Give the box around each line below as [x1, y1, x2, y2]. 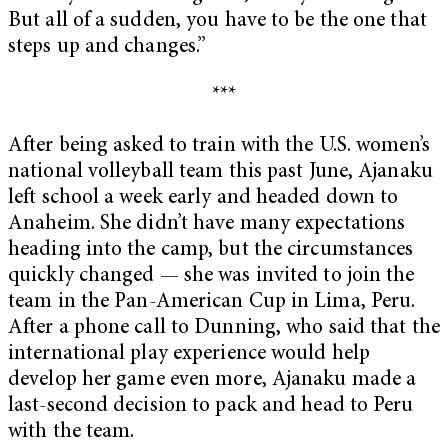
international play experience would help [8, 344, 371, 366]
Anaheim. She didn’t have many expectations [8, 214, 406, 236]
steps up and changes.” [8, 36, 207, 58]
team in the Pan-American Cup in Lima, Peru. [8, 292, 416, 314]
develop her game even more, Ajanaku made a [8, 370, 417, 392]
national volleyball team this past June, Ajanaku [8, 162, 433, 184]
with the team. [8, 422, 135, 444]
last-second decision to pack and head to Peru [8, 396, 414, 418]
